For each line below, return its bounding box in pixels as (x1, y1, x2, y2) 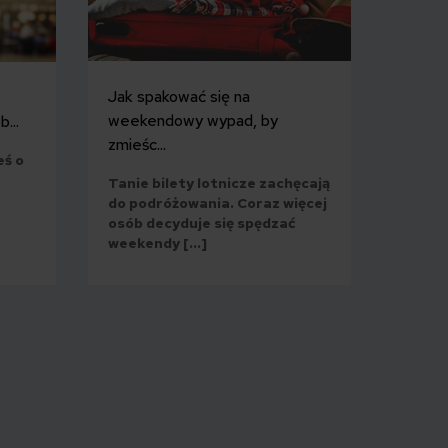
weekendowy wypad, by (107, 110, 278, 132)
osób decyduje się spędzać (107, 214, 296, 233)
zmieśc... (107, 134, 166, 156)
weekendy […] (107, 234, 207, 253)
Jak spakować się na (107, 86, 250, 108)
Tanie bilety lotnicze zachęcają (107, 174, 330, 193)
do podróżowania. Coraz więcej (107, 194, 327, 213)
